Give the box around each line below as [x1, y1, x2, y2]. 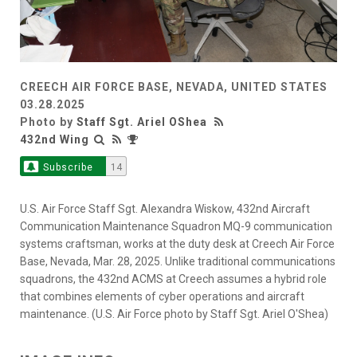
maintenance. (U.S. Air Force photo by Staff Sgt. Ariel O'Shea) [20, 308, 328, 321]
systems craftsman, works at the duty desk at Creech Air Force [20, 237, 335, 251]
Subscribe [42, 162, 93, 174]
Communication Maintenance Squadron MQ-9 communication [20, 220, 332, 233]
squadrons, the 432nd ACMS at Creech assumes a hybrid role [20, 273, 327, 286]
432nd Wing [20, 133, 89, 147]
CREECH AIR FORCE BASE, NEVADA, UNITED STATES [20, 80, 328, 94]
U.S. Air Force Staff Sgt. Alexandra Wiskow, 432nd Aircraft [20, 202, 310, 216]
